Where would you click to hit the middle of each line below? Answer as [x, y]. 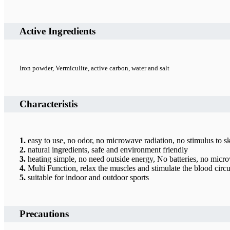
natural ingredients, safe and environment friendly [107, 150]
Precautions [44, 214]
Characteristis [49, 104]
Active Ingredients [57, 31]
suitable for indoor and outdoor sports [87, 178]
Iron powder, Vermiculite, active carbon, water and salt [94, 68]
